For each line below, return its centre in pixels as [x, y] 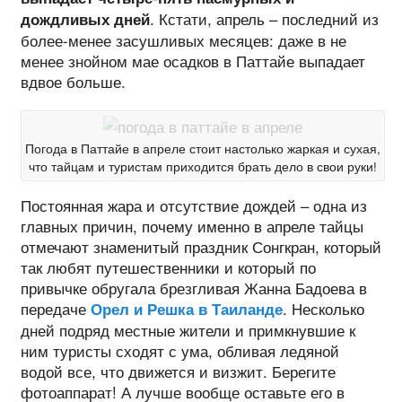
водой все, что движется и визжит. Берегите [178, 371]
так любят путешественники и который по [168, 267]
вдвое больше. [73, 82]
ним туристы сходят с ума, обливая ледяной [179, 350]
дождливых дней [85, 19]
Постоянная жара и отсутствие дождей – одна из [193, 205]
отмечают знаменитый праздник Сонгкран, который [201, 246]
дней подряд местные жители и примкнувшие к [188, 329]
